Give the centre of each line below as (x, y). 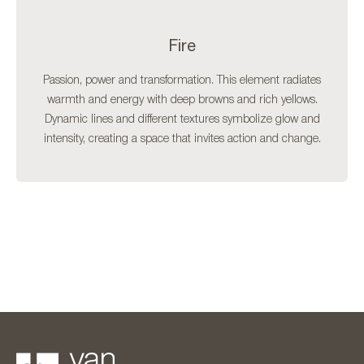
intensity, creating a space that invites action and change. (182, 139)
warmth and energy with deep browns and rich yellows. (182, 100)
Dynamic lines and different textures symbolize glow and (182, 119)
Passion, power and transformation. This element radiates (182, 80)
